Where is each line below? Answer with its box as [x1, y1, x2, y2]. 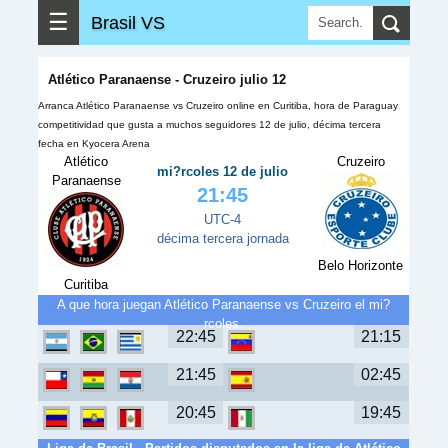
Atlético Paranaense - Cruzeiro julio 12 [48, 72, 286, 87]
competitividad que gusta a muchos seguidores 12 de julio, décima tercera [38, 119, 381, 130]
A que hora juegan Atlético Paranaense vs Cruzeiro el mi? [57, 297, 390, 312]
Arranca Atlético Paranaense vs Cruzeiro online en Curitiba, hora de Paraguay [38, 100, 398, 111]
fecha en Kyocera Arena [38, 138, 150, 149]
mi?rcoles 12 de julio [157, 164, 289, 179]
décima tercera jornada [156, 231, 289, 246]
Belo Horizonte [318, 258, 404, 273]
